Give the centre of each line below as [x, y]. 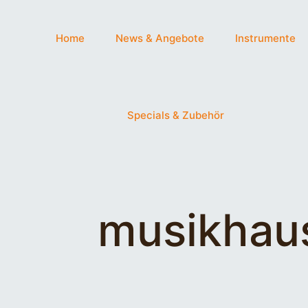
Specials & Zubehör [175, 115]
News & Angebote [159, 38]
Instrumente [265, 38]
